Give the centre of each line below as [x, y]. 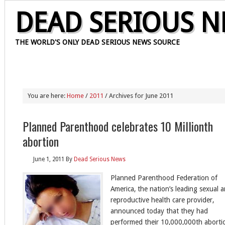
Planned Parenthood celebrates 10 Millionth [118, 126]
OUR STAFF [58, 66]
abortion [41, 141]
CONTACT [100, 66]
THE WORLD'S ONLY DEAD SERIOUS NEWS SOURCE [97, 42]
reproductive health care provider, [162, 200]
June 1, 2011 [49, 159]
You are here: [47, 96]
